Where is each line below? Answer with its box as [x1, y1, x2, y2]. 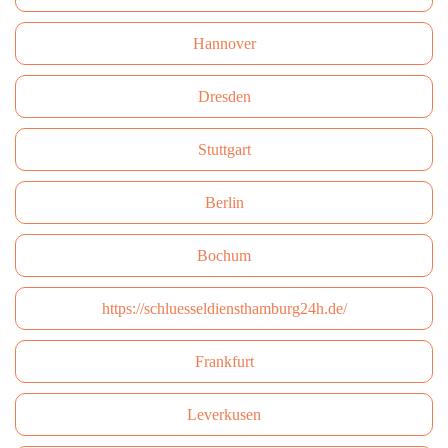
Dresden [197, 88, 251, 105]
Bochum [197, 247, 251, 264]
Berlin [204, 194, 244, 211]
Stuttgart [197, 141, 251, 158]
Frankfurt [194, 353, 254, 370]
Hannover [192, 35, 256, 52]
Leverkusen [187, 406, 261, 423]
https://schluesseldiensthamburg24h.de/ [101, 300, 347, 317]
